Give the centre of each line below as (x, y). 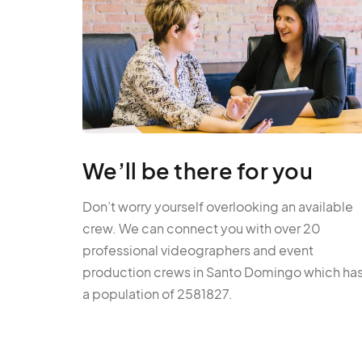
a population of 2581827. (158, 294)
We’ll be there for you (198, 171)
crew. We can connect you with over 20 (202, 229)
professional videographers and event (198, 250)
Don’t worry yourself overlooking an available (218, 207)
